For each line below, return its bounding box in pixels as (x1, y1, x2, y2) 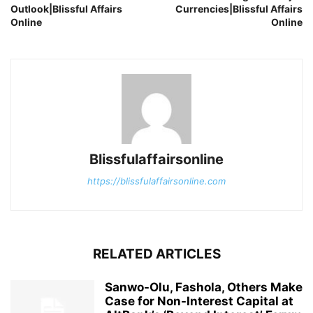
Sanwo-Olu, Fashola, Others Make (105, 280, 303, 295)
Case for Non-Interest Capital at (105, 294, 293, 309)
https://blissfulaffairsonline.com (87, 175, 226, 187)
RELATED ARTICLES (92, 246, 221, 263)
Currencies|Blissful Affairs (175, 3, 303, 15)
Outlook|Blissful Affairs (10, 3, 122, 15)
